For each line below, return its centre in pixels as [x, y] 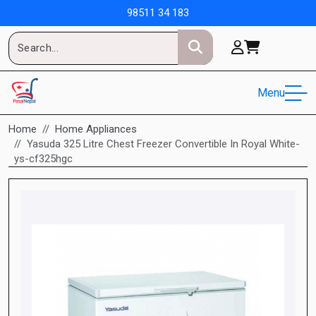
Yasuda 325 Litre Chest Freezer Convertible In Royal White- [163, 144]
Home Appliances [96, 129]
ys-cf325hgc [43, 159]
